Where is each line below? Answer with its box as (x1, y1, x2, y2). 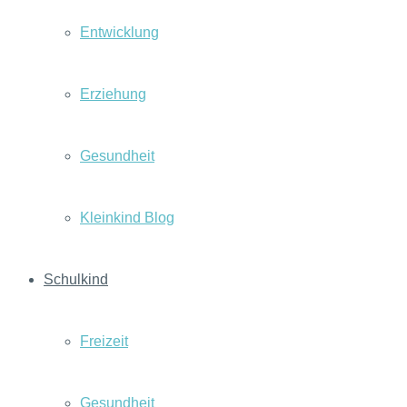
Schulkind (44, 272, 108, 287)
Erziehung (80, 86, 146, 102)
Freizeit (80, 333, 128, 349)
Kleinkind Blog (80, 210, 174, 225)
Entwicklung (80, 25, 159, 40)
